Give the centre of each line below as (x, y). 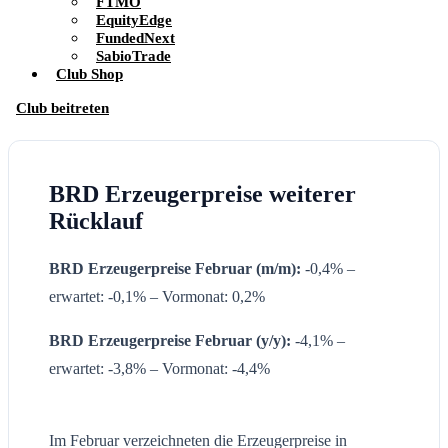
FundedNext (135, 37)
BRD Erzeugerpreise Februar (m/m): (175, 268)
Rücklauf (96, 221)
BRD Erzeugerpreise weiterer (202, 194)
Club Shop (89, 73)
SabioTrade (133, 55)
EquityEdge (134, 19)
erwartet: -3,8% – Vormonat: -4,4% (159, 368)
